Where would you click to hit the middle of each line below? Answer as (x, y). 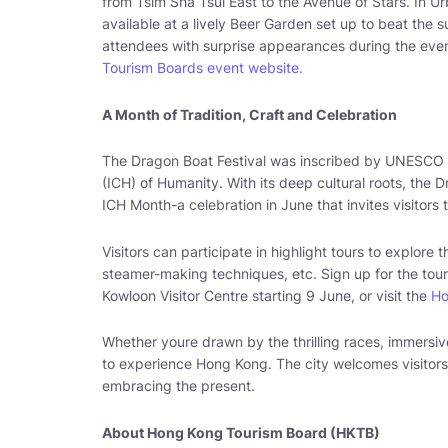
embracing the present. (178, 386)
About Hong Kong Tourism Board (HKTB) (241, 432)
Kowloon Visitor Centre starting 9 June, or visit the (266, 295)
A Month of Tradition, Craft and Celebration (249, 114)
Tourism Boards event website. (202, 68)
